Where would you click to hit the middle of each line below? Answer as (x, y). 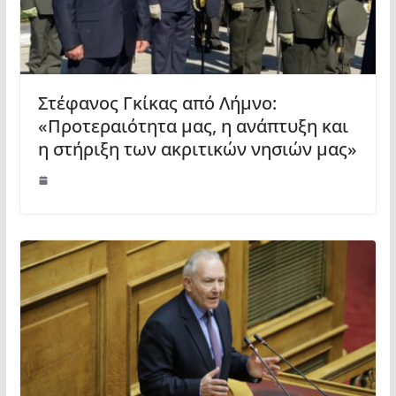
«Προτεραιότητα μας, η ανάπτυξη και (193, 126)
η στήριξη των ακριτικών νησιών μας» (197, 149)
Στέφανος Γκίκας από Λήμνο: (157, 103)
